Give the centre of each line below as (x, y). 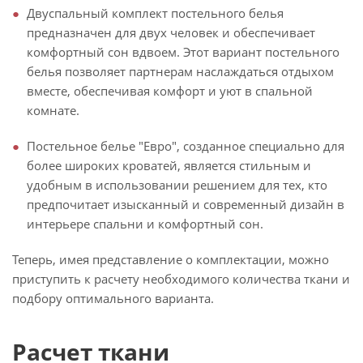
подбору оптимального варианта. (113, 299)
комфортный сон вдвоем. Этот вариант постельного (183, 52)
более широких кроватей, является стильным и (169, 166)
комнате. (53, 111)
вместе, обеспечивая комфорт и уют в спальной (170, 91)
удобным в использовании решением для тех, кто (177, 185)
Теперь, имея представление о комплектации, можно (171, 260)
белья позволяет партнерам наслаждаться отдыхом (180, 72)
